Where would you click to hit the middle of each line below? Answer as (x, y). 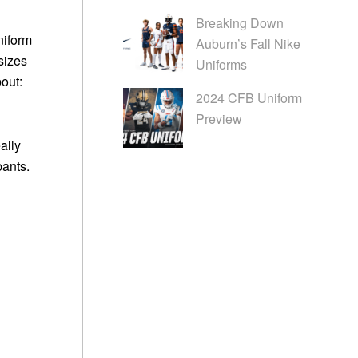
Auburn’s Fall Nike (248, 44)
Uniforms (221, 65)
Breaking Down (239, 23)
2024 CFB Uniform (249, 98)
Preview (219, 119)
